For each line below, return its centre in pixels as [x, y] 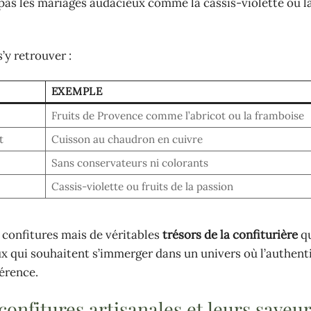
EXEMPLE [77, 91]
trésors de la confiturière [230, 234]
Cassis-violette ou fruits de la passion [142, 186]
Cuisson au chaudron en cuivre [127, 139]
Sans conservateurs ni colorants [129, 162]
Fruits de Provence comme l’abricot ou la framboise [177, 115]
